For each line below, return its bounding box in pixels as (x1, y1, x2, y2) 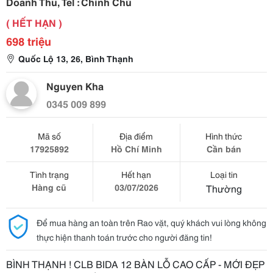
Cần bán (206, 143, 241, 155)
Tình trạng (29, 168, 69, 180)
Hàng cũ (32, 181, 67, 193)
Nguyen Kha (46, 79, 104, 93)
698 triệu (6, 33, 51, 49)
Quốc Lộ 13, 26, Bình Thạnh (18, 52, 133, 65)
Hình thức (205, 130, 243, 142)
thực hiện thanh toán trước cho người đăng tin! (37, 231, 212, 243)
